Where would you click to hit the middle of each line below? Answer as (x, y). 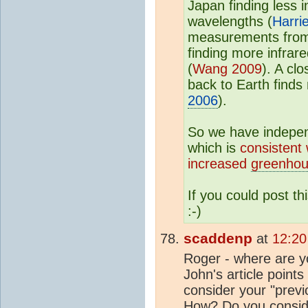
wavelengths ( (230, 21)
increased (219, 163)
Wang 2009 (227, 68)
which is (214, 147)
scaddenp (218, 238)
